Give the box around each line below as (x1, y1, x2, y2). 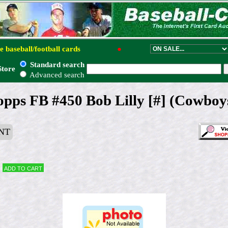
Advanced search (28, 70, 84, 79)
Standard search (28, 60, 84, 69)
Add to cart (4, 163, 43, 173)
